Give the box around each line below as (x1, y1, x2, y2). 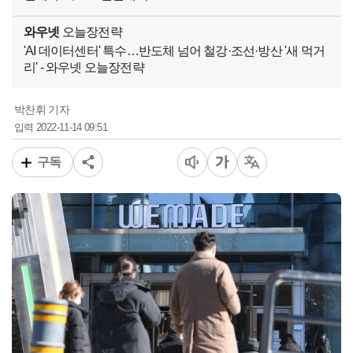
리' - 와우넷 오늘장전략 (24, 61, 144, 75)
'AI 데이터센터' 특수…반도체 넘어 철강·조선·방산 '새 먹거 (24, 44, 325, 58)
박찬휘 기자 (14, 104, 69, 117)
